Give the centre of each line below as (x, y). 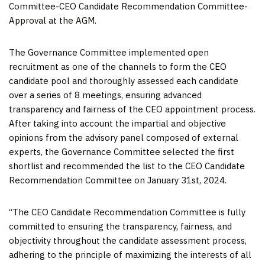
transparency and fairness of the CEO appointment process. (132, 109)
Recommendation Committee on (78, 180)
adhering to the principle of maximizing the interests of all (130, 254)
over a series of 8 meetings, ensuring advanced (105, 95)
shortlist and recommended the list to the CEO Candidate (127, 166)
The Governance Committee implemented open (109, 52)
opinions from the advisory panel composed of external (124, 137)
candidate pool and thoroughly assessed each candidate (124, 80)
